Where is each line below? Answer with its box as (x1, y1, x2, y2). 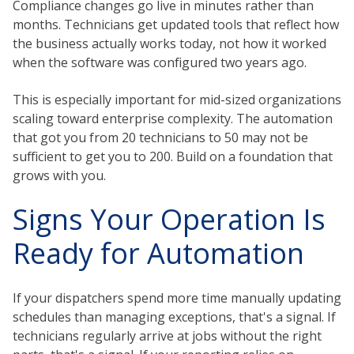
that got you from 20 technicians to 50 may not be (13, 128, 308, 146)
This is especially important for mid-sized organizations (13, 90, 341, 108)
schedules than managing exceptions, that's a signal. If (13, 307, 336, 326)
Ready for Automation (13, 234, 304, 273)
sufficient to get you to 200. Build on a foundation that (13, 147, 333, 165)
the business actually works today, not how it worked (13, 35, 326, 53)
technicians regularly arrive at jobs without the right (13, 326, 322, 345)
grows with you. (13, 166, 106, 184)
